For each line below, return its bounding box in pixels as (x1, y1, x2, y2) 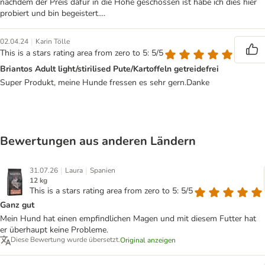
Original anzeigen (120, 235, 176, 245)
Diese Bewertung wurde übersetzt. (11, 235, 120, 245)
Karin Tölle (35, 37, 70, 47)
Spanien (90, 166, 115, 176)
